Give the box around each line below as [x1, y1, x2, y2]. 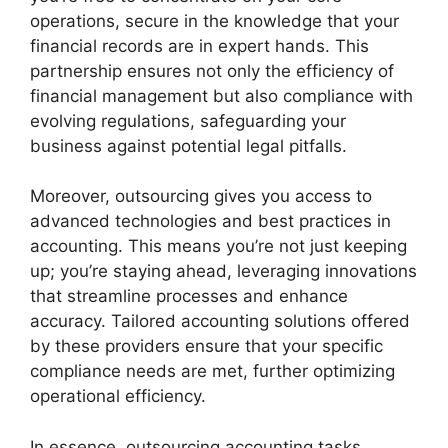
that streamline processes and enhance [30, 286, 348, 307]
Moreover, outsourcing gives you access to [30, 186, 372, 207]
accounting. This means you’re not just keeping [30, 236, 407, 257]
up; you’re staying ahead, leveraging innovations [30, 261, 417, 282]
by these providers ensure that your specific [30, 336, 383, 357]
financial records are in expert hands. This [30, 35, 369, 56]
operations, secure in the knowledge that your [30, 10, 399, 31]
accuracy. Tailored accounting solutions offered [30, 311, 410, 332]
